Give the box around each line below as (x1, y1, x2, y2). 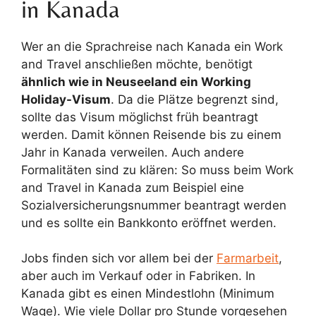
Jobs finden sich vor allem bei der (21, 251, 217, 265)
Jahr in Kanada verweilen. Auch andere (21, 145, 244, 159)
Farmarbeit (217, 251, 279, 265)
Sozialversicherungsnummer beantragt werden (21, 197, 286, 212)
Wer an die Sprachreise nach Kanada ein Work (21, 39, 283, 54)
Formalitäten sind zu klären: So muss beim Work (21, 162, 293, 177)
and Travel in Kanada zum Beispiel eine (21, 180, 244, 195)
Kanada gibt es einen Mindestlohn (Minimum (21, 286, 274, 300)
